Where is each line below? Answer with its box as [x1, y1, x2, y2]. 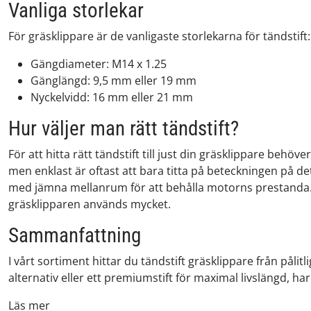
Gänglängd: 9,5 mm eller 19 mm [31, 73, 196, 88]
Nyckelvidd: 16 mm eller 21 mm [31, 90, 193, 105]
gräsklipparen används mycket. [8, 196, 171, 212]
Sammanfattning [8, 224, 141, 247]
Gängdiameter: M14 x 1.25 [31, 56, 167, 72]
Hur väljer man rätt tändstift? [8, 117, 239, 140]
